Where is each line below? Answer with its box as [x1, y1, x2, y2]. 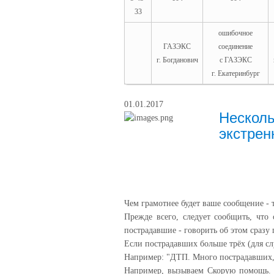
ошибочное [218, 29, 253, 37]
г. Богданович [156, 56, 198, 64]
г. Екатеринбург [211, 69, 260, 78]
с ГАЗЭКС [219, 56, 252, 64]
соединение [218, 42, 253, 51]
